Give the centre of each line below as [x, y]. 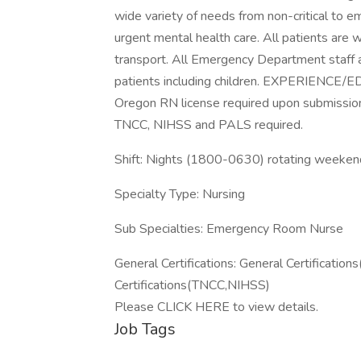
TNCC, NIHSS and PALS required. [209, 125]
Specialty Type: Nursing [180, 194]
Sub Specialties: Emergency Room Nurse [229, 229]
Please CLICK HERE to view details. [216, 307]
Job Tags [145, 329]
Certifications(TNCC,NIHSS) [192, 285]
